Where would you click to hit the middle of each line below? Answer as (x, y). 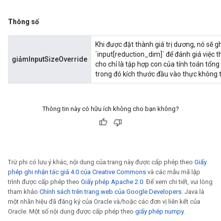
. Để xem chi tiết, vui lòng (178, 182)
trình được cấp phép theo (44, 182)
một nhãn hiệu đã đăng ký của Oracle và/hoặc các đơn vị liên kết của (104, 202)
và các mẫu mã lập (173, 172)
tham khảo (24, 192)
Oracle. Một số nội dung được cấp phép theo (72, 211)
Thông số (23, 22)
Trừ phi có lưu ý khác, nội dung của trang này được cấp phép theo (101, 162)
